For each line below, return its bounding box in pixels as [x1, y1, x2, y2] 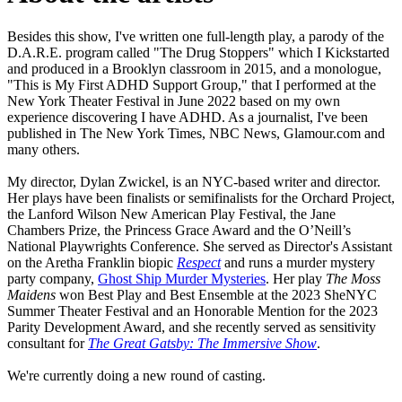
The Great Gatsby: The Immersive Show [88, 336, 317, 352]
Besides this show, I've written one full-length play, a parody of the [7, 29, 384, 45]
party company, [7, 271, 98, 287]
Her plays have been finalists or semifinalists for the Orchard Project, [7, 190, 395, 206]
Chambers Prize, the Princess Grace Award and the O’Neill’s [7, 223, 351, 239]
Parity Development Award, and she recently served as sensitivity [7, 319, 376, 336]
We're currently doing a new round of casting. [7, 368, 269, 384]
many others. [7, 142, 80, 158]
